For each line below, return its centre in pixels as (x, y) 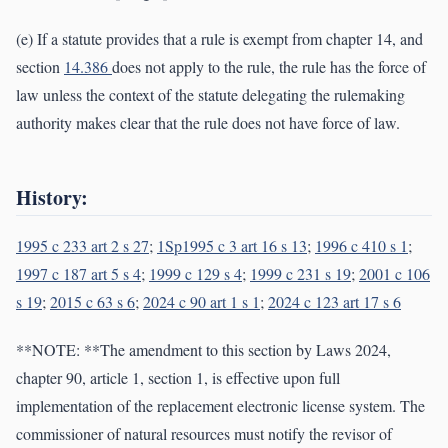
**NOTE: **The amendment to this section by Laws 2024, (203, 350)
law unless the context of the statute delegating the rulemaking (210, 95)
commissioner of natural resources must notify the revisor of (204, 434)
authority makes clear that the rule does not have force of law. (208, 123)
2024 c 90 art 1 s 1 (201, 302)
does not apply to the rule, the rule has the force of (269, 67)
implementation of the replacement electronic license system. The (220, 406)
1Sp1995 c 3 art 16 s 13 (232, 246)
